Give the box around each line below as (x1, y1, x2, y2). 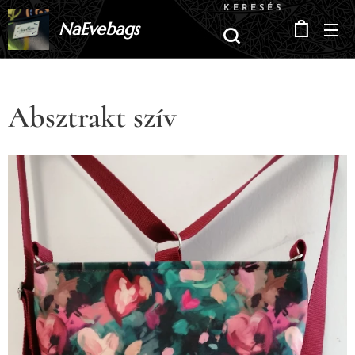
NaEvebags (59, 18, 139, 40)
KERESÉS (223, 3, 284, 13)
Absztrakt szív (8, 99, 177, 136)
